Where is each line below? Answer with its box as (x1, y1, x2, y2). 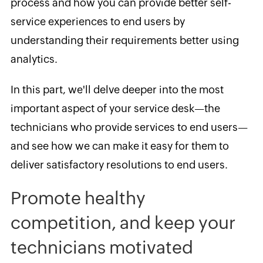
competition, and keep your (10, 212, 235, 233)
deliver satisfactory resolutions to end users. (10, 158, 228, 171)
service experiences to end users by (10, 15, 185, 28)
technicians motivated (10, 237, 193, 258)
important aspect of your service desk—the (10, 102, 220, 114)
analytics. (10, 52, 58, 65)
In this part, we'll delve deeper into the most (10, 83, 224, 96)
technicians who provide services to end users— (10, 120, 248, 133)
